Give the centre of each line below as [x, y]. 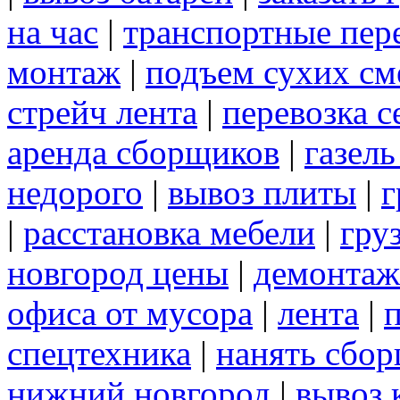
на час [53, 32]
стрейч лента [102, 112]
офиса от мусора [130, 313]
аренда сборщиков [143, 153]
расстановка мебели [169, 233]
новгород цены [118, 273]
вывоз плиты [262, 193]
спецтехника [99, 354]
